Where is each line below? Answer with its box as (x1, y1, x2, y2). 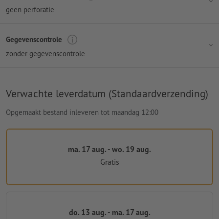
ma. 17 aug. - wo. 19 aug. (68, 144, 151, 154)
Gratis (100, 157, 119, 167)
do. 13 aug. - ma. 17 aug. (68, 207, 151, 218)
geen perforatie (6, 4, 54, 14)
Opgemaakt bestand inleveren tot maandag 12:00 (6, 107, 158, 117)
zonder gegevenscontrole (6, 48, 85, 58)
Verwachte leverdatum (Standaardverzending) (6, 86, 208, 100)
